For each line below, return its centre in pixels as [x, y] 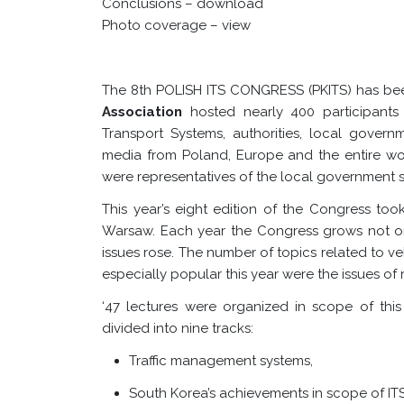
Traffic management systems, [221, 361]
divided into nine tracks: [178, 328]
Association [146, 112]
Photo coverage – [161, 25]
